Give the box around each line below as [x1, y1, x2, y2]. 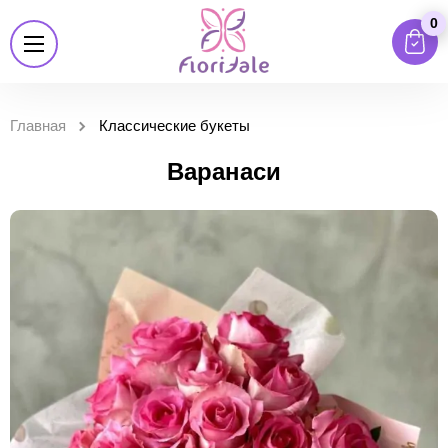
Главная [10, 117, 66, 134]
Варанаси [167, 158, 281, 185]
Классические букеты [99, 117, 250, 134]
